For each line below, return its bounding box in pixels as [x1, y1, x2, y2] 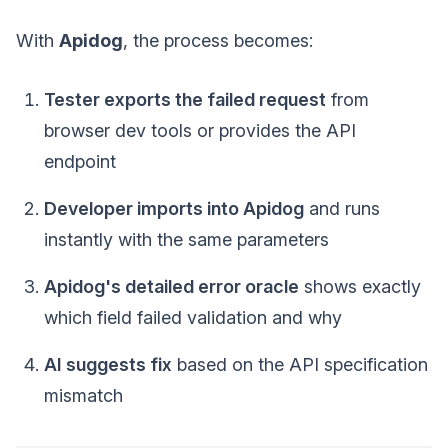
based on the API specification [172, 354, 428, 376]
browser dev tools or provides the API [44, 120, 356, 142]
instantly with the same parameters [44, 229, 329, 251]
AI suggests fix [44, 354, 172, 376]
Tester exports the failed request [44, 89, 326, 111]
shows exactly [299, 276, 421, 298]
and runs [304, 198, 380, 220]
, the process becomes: [123, 30, 313, 52]
